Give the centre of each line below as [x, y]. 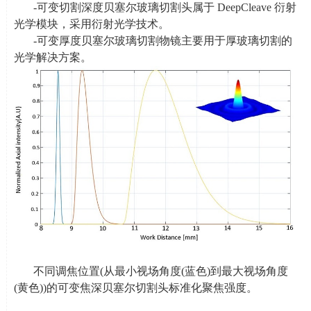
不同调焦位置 [66, 271]
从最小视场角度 [142, 271]
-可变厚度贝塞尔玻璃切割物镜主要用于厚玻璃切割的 [162, 41]
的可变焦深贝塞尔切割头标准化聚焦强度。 [152, 288]
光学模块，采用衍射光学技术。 [91, 24]
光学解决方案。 [52, 58]
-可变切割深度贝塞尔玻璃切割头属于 [124, 8]
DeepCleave [244, 8]
